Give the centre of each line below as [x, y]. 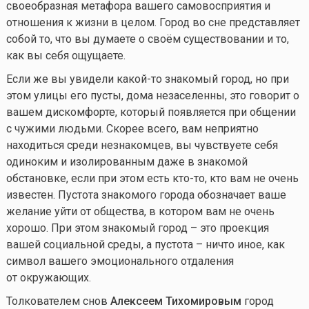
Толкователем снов [58, 301]
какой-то [139, 79]
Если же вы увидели [61, 79]
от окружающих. [48, 277]
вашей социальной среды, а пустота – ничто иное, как [145, 244]
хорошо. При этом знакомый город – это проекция [137, 228]
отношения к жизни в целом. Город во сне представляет [153, 22]
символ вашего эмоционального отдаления [120, 261]
